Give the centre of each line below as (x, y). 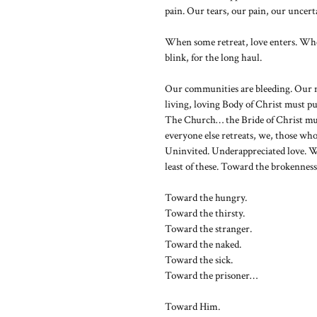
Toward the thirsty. (205, 213)
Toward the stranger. (208, 229)
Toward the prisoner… (211, 276)
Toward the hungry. (206, 198)
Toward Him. (192, 307)
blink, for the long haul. (213, 58)
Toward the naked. (203, 244)
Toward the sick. (199, 260)
